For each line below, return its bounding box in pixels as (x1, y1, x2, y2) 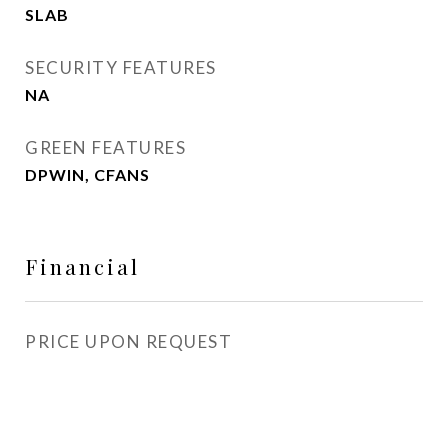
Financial (25, 252, 140, 280)
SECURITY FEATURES (25, 57, 217, 78)
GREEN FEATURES (25, 137, 186, 158)
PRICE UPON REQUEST (25, 331, 232, 352)
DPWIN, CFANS (25, 165, 150, 184)
